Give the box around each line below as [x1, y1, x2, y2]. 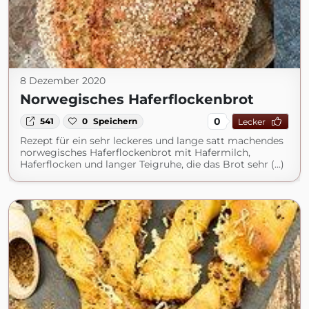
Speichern [93, 116, 138, 126]
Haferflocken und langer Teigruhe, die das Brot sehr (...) [20, 158, 284, 170]
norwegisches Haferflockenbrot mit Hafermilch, [20, 146, 250, 159]
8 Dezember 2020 [20, 74, 106, 87]
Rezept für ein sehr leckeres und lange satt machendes [20, 134, 283, 147]
